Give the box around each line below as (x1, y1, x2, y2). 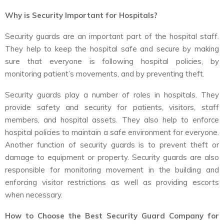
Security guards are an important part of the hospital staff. (5, 31, 219, 41)
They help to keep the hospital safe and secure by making (5, 43, 219, 53)
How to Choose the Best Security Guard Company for (5, 210, 219, 220)
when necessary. (5, 189, 62, 199)
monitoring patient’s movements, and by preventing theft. (5, 68, 204, 78)
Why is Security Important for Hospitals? (5, 10, 157, 20)
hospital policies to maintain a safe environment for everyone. (5, 127, 219, 137)
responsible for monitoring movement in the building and (5, 164, 219, 174)
